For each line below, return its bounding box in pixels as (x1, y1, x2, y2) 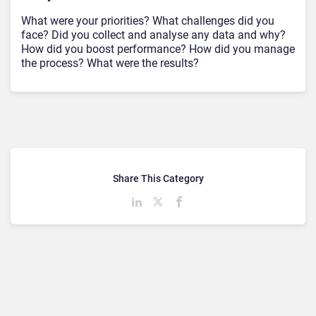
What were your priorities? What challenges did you (21, 14, 274, 28)
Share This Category (112, 173, 204, 185)
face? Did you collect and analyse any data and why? (21, 28, 286, 42)
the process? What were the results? (21, 56, 199, 71)
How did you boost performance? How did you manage (21, 42, 295, 56)
